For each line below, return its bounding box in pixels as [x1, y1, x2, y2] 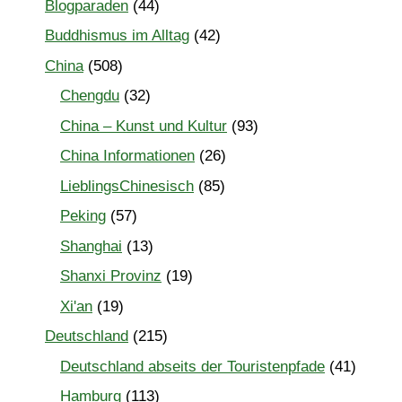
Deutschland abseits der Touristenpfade [60, 357, 325, 375]
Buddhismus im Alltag [45, 27, 189, 45]
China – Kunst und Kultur [60, 117, 227, 135]
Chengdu [60, 87, 119, 105]
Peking [60, 207, 106, 225]
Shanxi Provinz [60, 267, 162, 285]
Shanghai [60, 237, 122, 255]
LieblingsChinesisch [60, 177, 194, 195]
